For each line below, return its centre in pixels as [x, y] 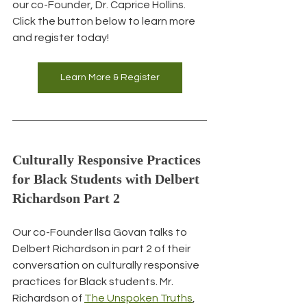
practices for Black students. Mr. [94, 281]
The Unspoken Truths [138, 298]
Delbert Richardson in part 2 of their [102, 248]
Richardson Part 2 [66, 198]
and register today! [61, 37]
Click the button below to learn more [105, 21]
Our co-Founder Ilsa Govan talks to [101, 232]
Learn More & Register [110, 77]
